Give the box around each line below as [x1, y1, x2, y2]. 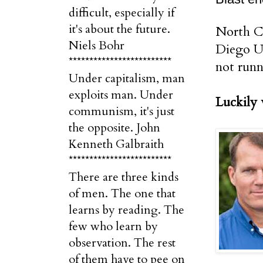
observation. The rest [69, 235, 176, 251]
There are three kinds [69, 169, 178, 185]
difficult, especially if [69, 5, 174, 21]
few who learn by [69, 218, 158, 234]
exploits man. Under [69, 87, 173, 103]
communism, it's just [69, 103, 174, 119]
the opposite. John [69, 120, 160, 136]
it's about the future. [69, 21, 170, 37]
